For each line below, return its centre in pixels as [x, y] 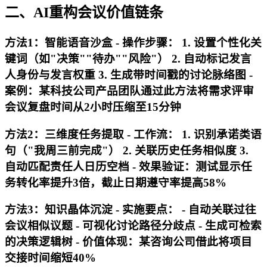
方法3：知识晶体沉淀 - [63, 210]
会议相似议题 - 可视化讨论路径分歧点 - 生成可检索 [133, 226]
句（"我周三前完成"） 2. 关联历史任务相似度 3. [127, 150]
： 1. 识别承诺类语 [215, 134]
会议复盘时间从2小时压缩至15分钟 [93, 107]
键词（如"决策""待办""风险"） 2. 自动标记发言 [128, 58]
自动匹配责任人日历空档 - [72, 166]
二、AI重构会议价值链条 [84, 13]
